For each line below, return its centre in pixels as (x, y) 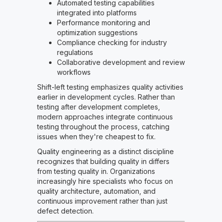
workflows (74, 72)
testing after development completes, (98, 107)
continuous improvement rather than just (102, 201)
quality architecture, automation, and (96, 191)
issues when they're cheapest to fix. (96, 137)
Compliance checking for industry (112, 43)
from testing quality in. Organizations (96, 171)
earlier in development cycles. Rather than (106, 97)
